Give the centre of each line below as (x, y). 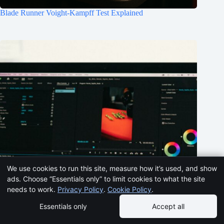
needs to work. (32, 189)
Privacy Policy (80, 189)
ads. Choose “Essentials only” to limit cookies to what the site (106, 179)
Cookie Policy (129, 189)
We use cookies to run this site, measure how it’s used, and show (112, 168)
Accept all (168, 206)
